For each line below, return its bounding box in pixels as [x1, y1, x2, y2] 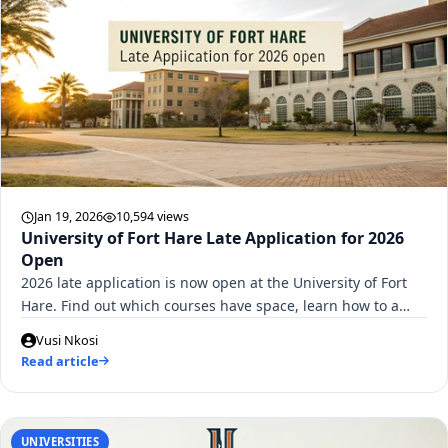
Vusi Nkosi [36, 331, 98, 350]
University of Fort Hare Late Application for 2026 [21, 227, 404, 250]
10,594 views [116, 208, 189, 226]
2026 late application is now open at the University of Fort [21, 273, 407, 293]
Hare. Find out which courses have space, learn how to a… [21, 296, 410, 316]
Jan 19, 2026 [34, 208, 103, 226]
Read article [21, 352, 99, 371]
